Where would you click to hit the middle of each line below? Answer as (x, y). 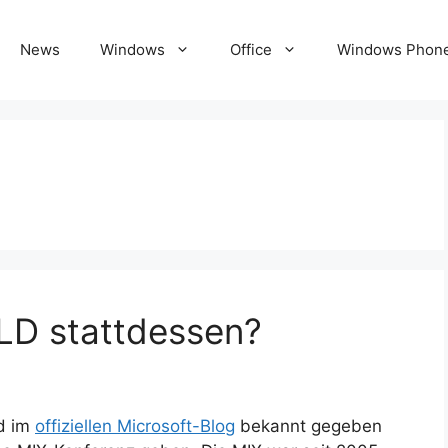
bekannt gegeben (308, 426)
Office (251, 49)
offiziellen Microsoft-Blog (135, 426)
